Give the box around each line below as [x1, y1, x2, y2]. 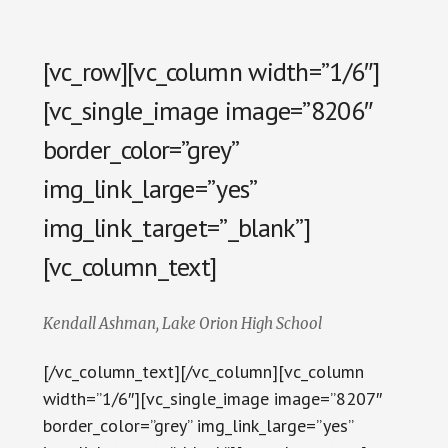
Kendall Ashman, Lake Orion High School [42, 314, 322, 334]
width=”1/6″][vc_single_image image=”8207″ [42, 387, 382, 411]
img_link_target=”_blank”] [42, 211, 311, 245]
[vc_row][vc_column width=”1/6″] [42, 55, 379, 89]
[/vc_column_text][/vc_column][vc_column [42, 360, 364, 384]
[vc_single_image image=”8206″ [42, 94, 373, 128]
